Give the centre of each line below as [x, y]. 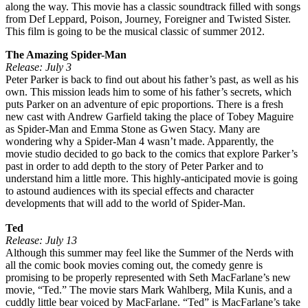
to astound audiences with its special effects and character [130, 190]
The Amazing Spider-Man [66, 54]
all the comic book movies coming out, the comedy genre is [134, 265]
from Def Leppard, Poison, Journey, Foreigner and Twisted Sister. [148, 19]
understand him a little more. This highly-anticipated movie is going [152, 178]
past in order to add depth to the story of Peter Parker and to [134, 166]
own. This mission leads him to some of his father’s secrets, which [148, 91]
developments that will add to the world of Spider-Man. [125, 203]
